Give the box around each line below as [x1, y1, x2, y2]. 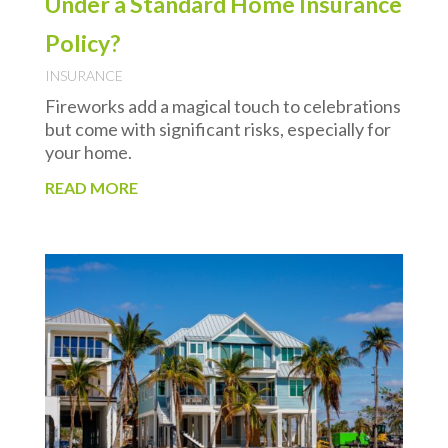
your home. [44, 140, 132, 163]
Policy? [44, 28, 120, 57]
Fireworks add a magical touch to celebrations [44, 94, 401, 117]
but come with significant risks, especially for [44, 117, 391, 140]
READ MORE [44, 177, 138, 197]
